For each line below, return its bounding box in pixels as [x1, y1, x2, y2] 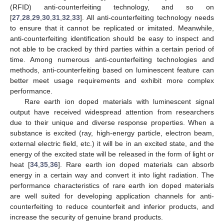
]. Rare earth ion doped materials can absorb [58, 160, 214, 168]
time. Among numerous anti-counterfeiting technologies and [10, 55, 214, 63]
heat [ [10, 160, 30, 168]
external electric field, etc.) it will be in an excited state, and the [10, 139, 214, 147]
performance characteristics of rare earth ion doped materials [10, 181, 214, 189]
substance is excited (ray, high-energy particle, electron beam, [10, 128, 214, 137]
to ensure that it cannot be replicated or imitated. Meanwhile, [10, 23, 214, 32]
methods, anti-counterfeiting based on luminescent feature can [10, 65, 214, 74]
